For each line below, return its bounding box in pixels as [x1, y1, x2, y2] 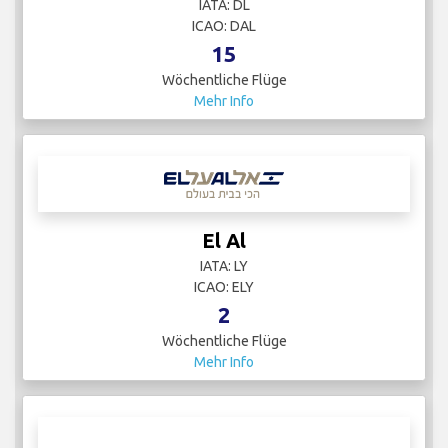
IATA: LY [200, 258, 248, 275]
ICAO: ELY [194, 279, 254, 296]
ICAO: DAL [192, 18, 256, 35]
